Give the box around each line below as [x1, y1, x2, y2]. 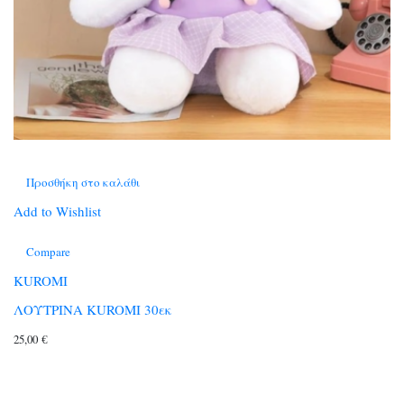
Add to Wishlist [14, 201, 101, 220]
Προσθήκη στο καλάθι [26, 173, 140, 190]
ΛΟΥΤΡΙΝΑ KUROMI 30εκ [14, 300, 172, 319]
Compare [26, 243, 70, 260]
